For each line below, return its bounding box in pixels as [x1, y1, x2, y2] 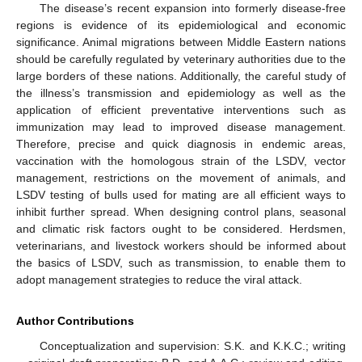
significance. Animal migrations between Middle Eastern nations [16, 36, 346, 49]
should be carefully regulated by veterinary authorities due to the [16, 53, 346, 66]
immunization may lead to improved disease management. [16, 120, 346, 134]
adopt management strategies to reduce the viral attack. [16, 273, 302, 287]
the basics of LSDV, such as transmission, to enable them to [16, 256, 346, 270]
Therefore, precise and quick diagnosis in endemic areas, [16, 137, 346, 151]
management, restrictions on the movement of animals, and [16, 171, 346, 185]
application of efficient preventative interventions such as [16, 103, 346, 117]
